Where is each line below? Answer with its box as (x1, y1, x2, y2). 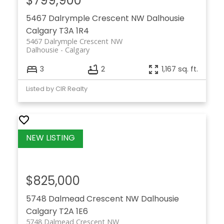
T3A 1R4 (58, 24, 89, 36)
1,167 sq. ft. (161, 64, 198, 74)
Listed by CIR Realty (25, 84, 87, 93)
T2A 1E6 (58, 205, 88, 217)
